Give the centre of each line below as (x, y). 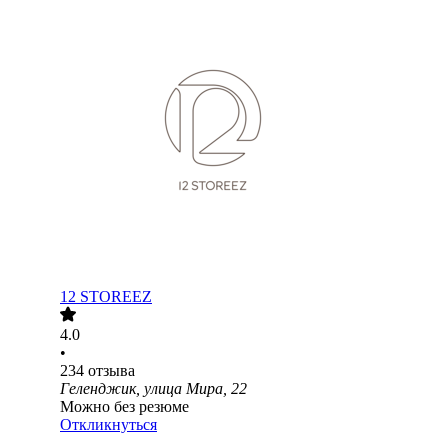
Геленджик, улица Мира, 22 (153, 389)
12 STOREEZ (106, 297)
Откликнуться (108, 425)
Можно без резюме (124, 407)
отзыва (111, 371)
